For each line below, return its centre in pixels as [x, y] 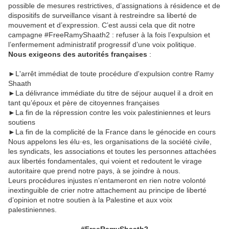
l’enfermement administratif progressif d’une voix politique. [102, 45]
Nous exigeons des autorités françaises [79, 54]
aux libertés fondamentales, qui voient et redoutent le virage [105, 161]
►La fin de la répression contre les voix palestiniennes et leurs [109, 113]
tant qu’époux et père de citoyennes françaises [84, 103]
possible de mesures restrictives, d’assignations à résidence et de [114, 6]
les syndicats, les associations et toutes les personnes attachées [112, 152]
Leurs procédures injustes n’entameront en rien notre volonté [107, 181]
